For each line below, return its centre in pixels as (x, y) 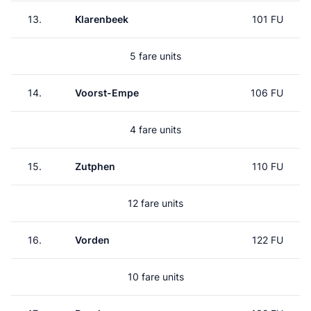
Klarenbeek (102, 19)
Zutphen (95, 166)
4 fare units (155, 129)
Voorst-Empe (107, 93)
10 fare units (155, 277)
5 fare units (155, 56)
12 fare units (155, 203)
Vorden (92, 240)
